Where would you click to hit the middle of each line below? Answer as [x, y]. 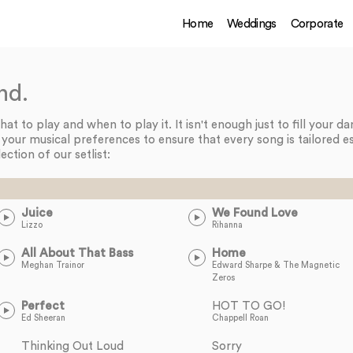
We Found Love [255, 213]
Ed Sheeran [44, 318]
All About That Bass [78, 253]
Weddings [252, 24]
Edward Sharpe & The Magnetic [276, 265]
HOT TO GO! [249, 306]
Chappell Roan [240, 318]
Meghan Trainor [53, 265]
